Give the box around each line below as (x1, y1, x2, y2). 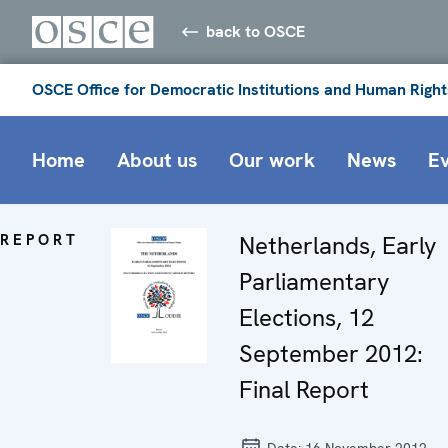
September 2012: (239, 337, 423, 369)
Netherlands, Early (239, 229, 437, 261)
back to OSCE (206, 20, 306, 42)
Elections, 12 (239, 301, 374, 333)
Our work (229, 146, 315, 173)
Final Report (239, 373, 369, 405)
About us (117, 146, 197, 173)
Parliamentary (239, 265, 390, 297)
